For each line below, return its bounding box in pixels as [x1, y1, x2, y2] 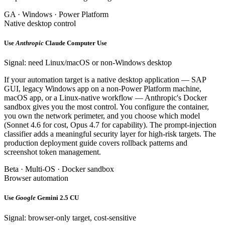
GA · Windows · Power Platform [4, 10, 108, 19]
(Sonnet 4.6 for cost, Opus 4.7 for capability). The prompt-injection [4, 121, 216, 130]
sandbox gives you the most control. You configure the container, [4, 102, 209, 111]
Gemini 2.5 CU [37, 194, 79, 202]
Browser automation [4, 174, 68, 183]
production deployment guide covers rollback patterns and [4, 139, 187, 148]
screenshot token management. [4, 148, 101, 157]
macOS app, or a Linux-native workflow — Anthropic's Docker [4, 93, 207, 102]
